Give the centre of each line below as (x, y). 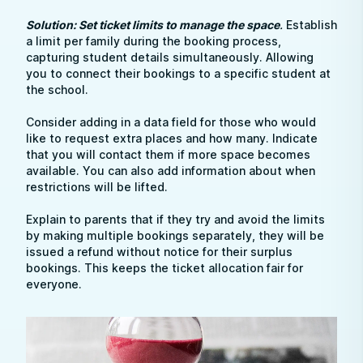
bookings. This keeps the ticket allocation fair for (164, 268)
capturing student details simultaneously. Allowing (170, 57)
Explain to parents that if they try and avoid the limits (175, 219)
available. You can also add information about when (171, 171)
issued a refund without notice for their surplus (159, 252)
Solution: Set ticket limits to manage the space (153, 25)
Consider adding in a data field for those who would (171, 122)
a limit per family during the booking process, (154, 41)
